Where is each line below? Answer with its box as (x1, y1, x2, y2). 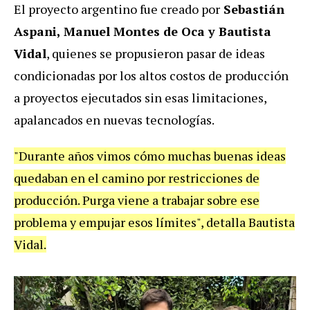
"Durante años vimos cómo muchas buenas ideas (14, 147, 286, 164)
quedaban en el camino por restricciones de (14, 169, 259, 186)
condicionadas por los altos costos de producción (14, 66, 289, 84)
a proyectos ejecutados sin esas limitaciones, (14, 89, 266, 106)
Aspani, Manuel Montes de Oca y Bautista (14, 22, 271, 39)
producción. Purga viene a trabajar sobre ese (14, 191, 259, 208)
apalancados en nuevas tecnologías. (14, 111, 215, 128)
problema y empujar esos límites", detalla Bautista (14, 213, 295, 230)
